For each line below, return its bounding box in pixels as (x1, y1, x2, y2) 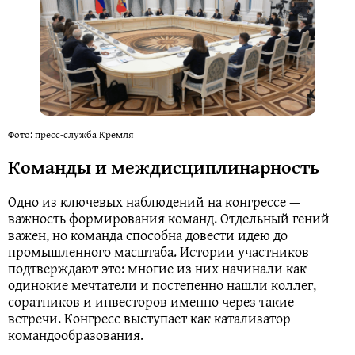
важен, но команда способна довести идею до (8, 224, 288, 246)
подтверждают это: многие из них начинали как (8, 258, 307, 280)
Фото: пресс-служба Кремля (8, 126, 133, 142)
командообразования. (8, 324, 143, 346)
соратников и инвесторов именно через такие (8, 291, 294, 313)
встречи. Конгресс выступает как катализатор (8, 307, 291, 330)
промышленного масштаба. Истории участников (8, 241, 309, 263)
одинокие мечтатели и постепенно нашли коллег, (8, 274, 316, 296)
